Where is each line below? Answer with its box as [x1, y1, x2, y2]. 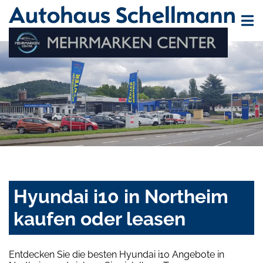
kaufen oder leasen [14, 208, 186, 230]
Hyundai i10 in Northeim [14, 186, 228, 208]
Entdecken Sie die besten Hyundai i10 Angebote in [9, 249, 224, 261]
